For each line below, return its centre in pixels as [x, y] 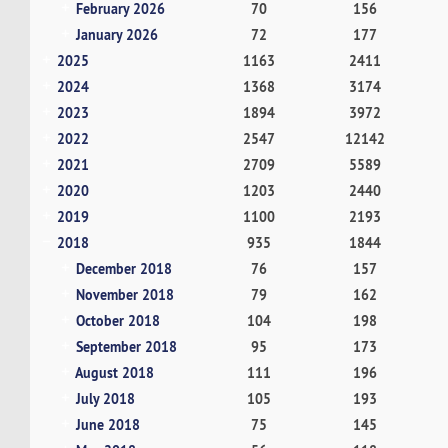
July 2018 [105, 398]
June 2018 [107, 424]
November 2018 [124, 294]
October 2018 [117, 320]
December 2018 [123, 268]
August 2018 [114, 372]
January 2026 [116, 34]
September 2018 [126, 346]
